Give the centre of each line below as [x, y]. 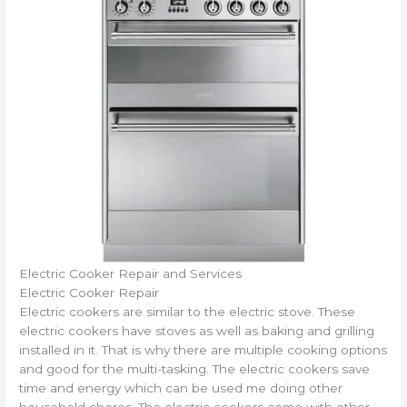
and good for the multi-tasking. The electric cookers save [195, 369]
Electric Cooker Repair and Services [131, 274]
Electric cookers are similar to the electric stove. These [188, 312]
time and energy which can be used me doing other [181, 388]
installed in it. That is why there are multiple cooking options [203, 350]
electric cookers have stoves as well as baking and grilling [197, 331]
